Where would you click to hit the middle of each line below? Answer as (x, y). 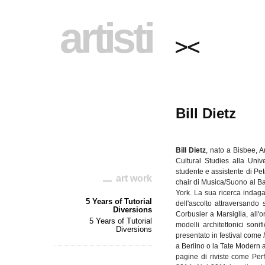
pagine (187, 257)
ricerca (230, 193)
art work (134, 178)
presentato (193, 235)
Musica (213, 182)
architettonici (223, 225)
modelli (188, 225)
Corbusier (192, 214)
